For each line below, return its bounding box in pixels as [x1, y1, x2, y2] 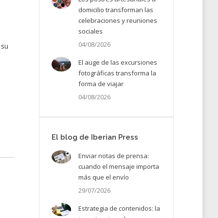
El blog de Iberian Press [51, 133, 138, 142]
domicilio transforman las [78, 5, 153, 14]
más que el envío [78, 173, 129, 182]
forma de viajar [78, 79, 124, 88]
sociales [78, 27, 103, 36]
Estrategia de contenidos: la [78, 204, 160, 213]
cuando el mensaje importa [78, 162, 159, 171]
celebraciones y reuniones [78, 16, 157, 25]
